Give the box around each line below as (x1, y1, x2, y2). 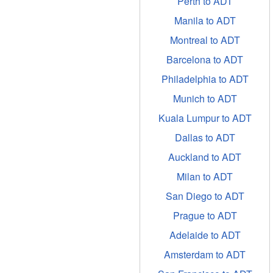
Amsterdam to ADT (164, 247, 246, 261)
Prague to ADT (172, 208, 237, 222)
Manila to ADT (174, 13, 236, 27)
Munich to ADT (172, 91, 237, 105)
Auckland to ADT (168, 150, 241, 164)
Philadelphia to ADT (161, 72, 249, 86)
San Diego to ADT (165, 189, 244, 203)
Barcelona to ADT (166, 52, 243, 66)
